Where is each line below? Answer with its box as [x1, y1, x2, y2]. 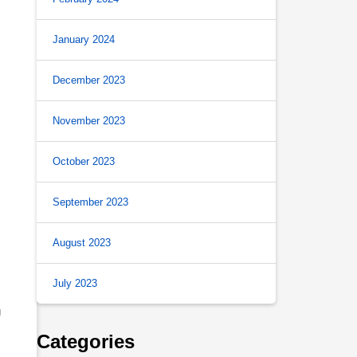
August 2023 [53, 237, 111, 249]
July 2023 [53, 277, 97, 289]
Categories [37, 331, 135, 352]
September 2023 [53, 196, 128, 208]
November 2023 [53, 115, 125, 127]
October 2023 [53, 155, 115, 167]
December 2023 [53, 74, 125, 86]
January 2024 [53, 33, 115, 45]
